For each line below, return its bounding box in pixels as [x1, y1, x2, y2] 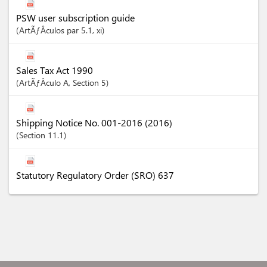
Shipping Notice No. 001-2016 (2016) [16, 116, 172, 129]
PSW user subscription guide [16, 11, 135, 24]
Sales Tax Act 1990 [16, 64, 93, 76]
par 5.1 [67, 24, 92, 36]
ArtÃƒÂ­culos [19, 24, 67, 36]
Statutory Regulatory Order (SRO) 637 [16, 169, 174, 181]
